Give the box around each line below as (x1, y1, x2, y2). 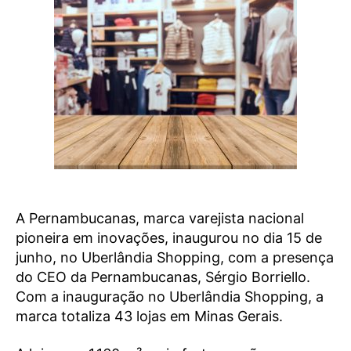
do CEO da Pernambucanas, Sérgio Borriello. (16, 269, 310, 286)
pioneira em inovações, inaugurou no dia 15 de (16, 230, 322, 247)
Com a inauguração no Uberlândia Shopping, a (16, 288, 324, 306)
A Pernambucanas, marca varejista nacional (16, 210, 304, 227)
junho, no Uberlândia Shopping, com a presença (16, 249, 334, 266)
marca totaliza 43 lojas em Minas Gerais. (16, 308, 283, 325)
